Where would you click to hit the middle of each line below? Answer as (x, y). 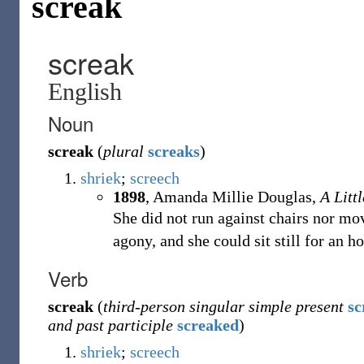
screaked (208, 325)
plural (123, 151)
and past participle (110, 325)
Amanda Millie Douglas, (234, 197)
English (85, 91)
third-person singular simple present (223, 306)
